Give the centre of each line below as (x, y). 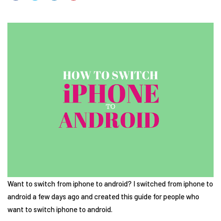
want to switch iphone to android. (60, 209)
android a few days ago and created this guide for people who (103, 196)
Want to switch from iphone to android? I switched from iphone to (110, 184)
